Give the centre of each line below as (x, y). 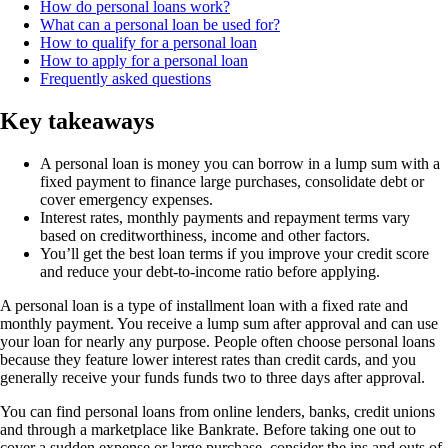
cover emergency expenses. (126, 199)
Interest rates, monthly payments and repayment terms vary (225, 217)
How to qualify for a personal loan (148, 42)
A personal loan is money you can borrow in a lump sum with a (240, 163)
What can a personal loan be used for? (160, 24)
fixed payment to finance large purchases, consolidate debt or (232, 181)
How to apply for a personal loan (144, 60)
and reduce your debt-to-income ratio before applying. (210, 271)
